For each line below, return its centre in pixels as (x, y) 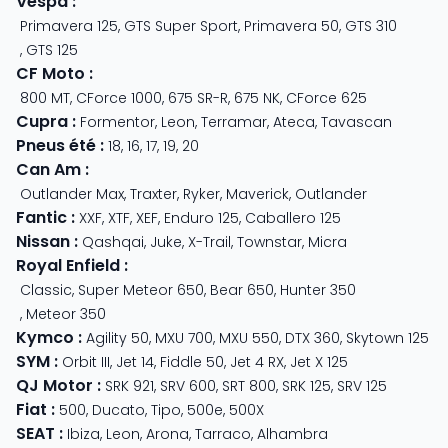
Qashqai (113, 241)
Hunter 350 (318, 289)
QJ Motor (54, 385)
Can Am (48, 169)
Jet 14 (135, 361)
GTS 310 (371, 25)
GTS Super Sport (181, 25)
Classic (46, 289)
